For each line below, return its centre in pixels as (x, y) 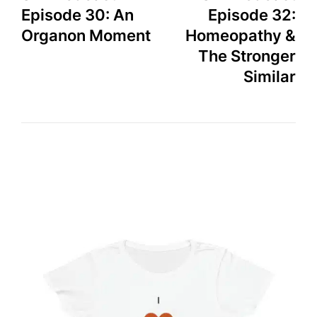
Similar (270, 76)
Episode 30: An (77, 15)
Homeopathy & (241, 35)
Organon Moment (86, 35)
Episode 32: (252, 15)
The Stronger (247, 56)
